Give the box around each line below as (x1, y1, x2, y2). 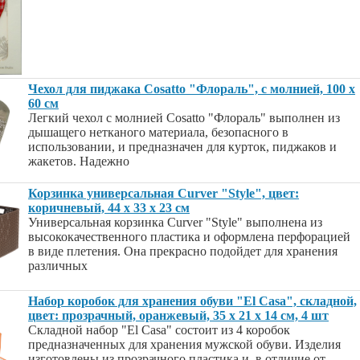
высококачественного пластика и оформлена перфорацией (28, 230, 350, 243)
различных (28, 259, 88, 272)
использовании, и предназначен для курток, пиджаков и (28, 140, 337, 153)
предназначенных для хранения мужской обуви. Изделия (28, 337, 341, 351)
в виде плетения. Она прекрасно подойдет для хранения (28, 244, 337, 258)
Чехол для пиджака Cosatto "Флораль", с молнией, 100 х (28, 82, 355, 96)
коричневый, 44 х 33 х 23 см (28, 201, 190, 215)
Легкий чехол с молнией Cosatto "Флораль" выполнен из (28, 111, 340, 125)
